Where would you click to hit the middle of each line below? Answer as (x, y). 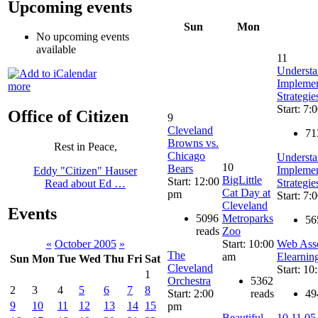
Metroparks (248, 218)
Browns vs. (193, 143)
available (56, 50)
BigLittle (242, 180)
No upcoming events (83, 37)
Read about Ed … (85, 184)
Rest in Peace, (85, 147)
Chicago (186, 155)
